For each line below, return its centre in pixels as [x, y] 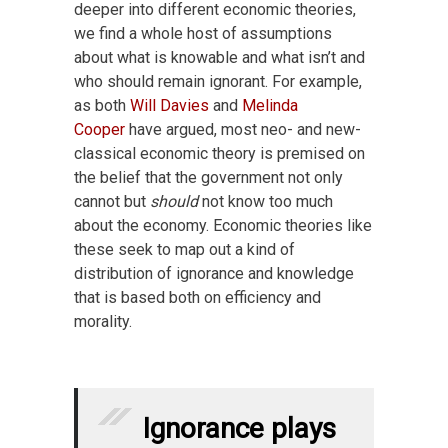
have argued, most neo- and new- [243, 130]
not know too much [265, 202]
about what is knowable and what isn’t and [219, 58]
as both [102, 106]
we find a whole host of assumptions [203, 34]
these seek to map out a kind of [184, 250]
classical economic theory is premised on [219, 154]
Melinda [270, 106]
